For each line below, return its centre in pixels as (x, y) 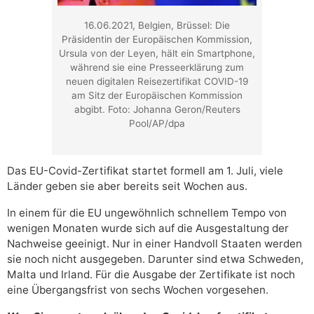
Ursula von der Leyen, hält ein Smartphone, (157, 54)
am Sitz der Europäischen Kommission (157, 96)
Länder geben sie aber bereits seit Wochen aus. (127, 186)
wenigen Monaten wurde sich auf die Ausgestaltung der (148, 228)
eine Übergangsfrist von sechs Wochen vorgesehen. (138, 290)
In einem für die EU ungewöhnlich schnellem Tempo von (147, 213)
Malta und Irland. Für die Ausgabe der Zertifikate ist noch (151, 275)
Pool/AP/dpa (157, 124)
